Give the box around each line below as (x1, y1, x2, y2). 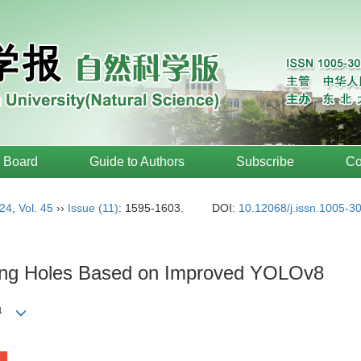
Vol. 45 (19, 201, 53, 214)
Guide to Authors (89, 155, 185, 168)
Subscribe (236, 155, 294, 168)
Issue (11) (68, 201, 118, 214)
